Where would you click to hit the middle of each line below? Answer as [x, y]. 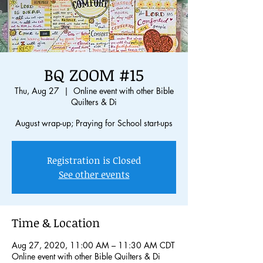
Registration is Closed [94, 160]
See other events [94, 174]
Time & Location [56, 222]
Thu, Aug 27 [37, 91]
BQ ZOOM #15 [94, 75]
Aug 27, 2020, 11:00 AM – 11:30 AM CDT [93, 245]
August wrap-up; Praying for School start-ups [94, 123]
